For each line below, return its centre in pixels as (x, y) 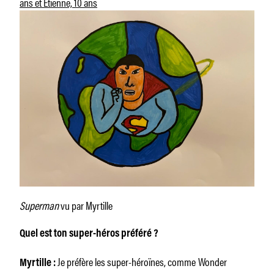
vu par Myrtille (86, 205)
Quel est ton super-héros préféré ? (89, 234)
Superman (39, 205)
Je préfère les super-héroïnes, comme (127, 261)
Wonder (213, 261)
